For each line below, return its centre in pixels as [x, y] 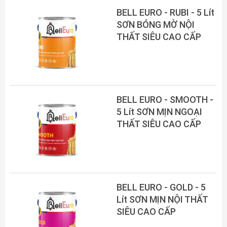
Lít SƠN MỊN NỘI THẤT [162, 199]
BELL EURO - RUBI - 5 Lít [165, 12]
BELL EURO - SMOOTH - [165, 100]
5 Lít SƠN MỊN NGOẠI [159, 112]
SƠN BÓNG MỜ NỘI [156, 24]
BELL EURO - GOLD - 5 [161, 187]
